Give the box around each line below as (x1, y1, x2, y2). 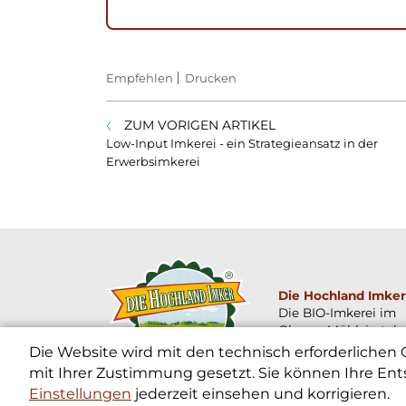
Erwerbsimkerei (106, 154, 200, 169)
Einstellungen (29, 385, 131, 402)
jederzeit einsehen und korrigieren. (131, 385, 390, 402)
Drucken (184, 71, 237, 85)
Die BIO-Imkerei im (278, 304, 396, 320)
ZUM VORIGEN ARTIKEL (124, 117, 275, 133)
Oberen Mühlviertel (278, 322, 397, 337)
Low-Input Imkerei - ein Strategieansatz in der (106, 136, 378, 150)
